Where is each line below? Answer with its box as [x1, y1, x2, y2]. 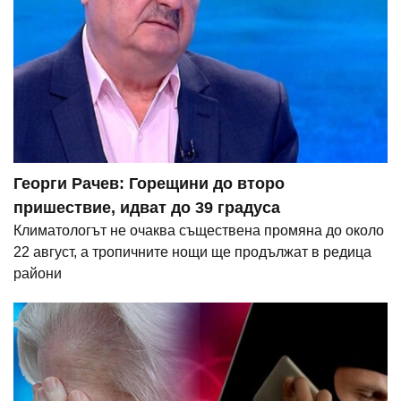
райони [13, 266, 62, 282]
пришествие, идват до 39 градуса [13, 199, 280, 218]
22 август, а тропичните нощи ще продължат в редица [13, 244, 371, 260]
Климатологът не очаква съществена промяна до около [13, 223, 384, 239]
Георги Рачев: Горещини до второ [13, 175, 285, 193]
